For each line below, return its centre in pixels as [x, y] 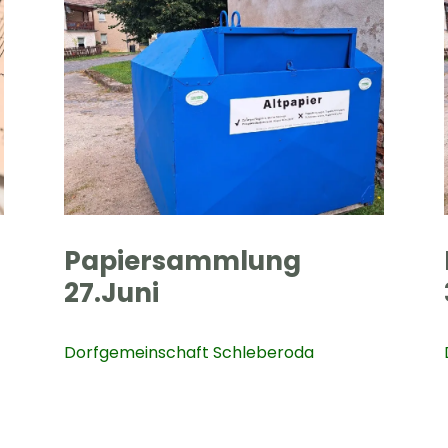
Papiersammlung [182, 260]
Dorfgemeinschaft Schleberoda [189, 352]
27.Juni [111, 292]
